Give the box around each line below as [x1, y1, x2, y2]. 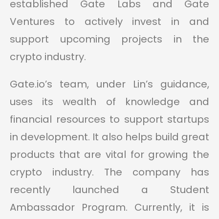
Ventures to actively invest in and [10, 15, 209, 29]
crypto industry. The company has [10, 165, 209, 179]
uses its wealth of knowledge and [10, 95, 209, 109]
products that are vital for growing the [10, 148, 209, 162]
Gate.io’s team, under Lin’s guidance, [10, 77, 209, 91]
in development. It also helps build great [10, 130, 209, 144]
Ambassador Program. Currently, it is [10, 200, 209, 215]
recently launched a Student [10, 183, 209, 197]
